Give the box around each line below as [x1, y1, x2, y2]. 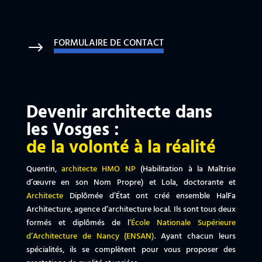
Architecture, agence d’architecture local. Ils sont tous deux [26, 203, 236, 217]
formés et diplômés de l [26, 216, 130, 230]
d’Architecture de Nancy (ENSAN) [26, 230, 154, 244]
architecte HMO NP [61, 163, 136, 177]
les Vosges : [26, 116, 119, 145]
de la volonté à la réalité [26, 134, 216, 163]
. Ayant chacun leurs [154, 230, 236, 244]
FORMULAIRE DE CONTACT [53, 36, 164, 51]
